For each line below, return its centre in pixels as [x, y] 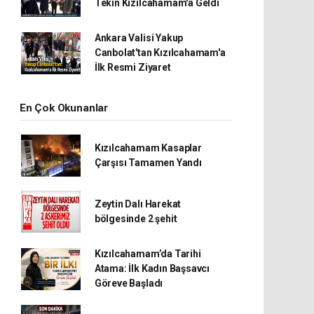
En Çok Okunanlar [64, 108]
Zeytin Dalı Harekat [138, 204]
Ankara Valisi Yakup [139, 38]
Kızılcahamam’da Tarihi [148, 254]
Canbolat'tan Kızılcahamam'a [160, 53]
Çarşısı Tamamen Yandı [148, 163]
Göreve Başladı [129, 283]
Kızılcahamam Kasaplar [148, 148]
